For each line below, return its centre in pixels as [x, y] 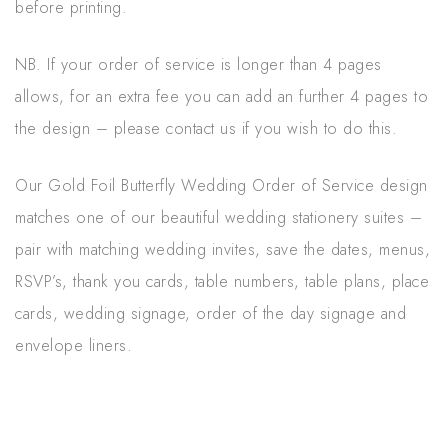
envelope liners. [73, 346]
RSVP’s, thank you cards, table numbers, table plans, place [222, 282]
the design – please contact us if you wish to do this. [206, 129]
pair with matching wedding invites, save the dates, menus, [222, 250]
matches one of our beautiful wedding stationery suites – [218, 218]
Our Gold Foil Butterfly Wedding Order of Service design [221, 186]
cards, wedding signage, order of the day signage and [210, 314]
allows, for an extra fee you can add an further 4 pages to [221, 97]
